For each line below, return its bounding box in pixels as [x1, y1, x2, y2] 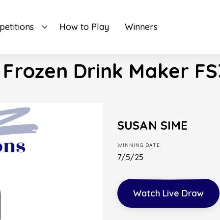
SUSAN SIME [117, 118, 188, 133]
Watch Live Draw [133, 188, 204, 199]
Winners [124, 21, 158, 32]
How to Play [59, 21, 109, 32]
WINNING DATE [117, 142, 160, 148]
